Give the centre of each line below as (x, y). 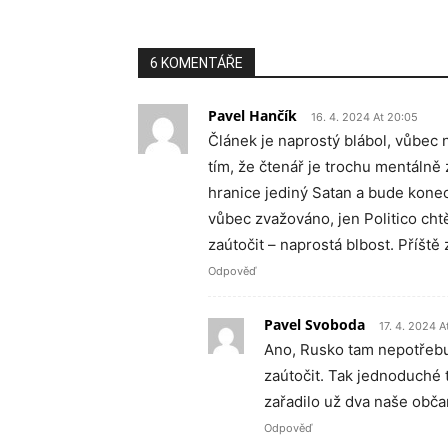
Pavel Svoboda (314, 324)
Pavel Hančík (252, 115)
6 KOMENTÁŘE (196, 63)
